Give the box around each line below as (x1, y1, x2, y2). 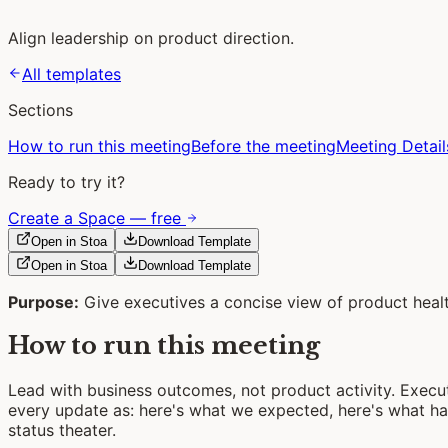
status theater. (8, 420, 116, 441)
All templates (22, 63, 121, 84)
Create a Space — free (8, 207, 186, 228)
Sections (8, 99, 73, 120)
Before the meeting (191, 135, 336, 156)
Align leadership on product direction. (8, 27, 294, 48)
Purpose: (8, 291, 79, 312)
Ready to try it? (8, 171, 125, 192)
